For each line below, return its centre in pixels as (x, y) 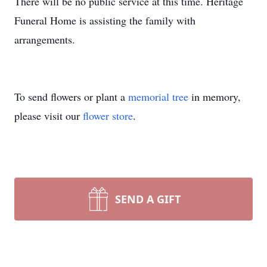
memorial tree (158, 97)
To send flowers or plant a (71, 97)
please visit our (49, 116)
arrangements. (45, 39)
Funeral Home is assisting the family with (105, 20)
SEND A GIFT (148, 199)
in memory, (215, 97)
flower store (108, 116)
